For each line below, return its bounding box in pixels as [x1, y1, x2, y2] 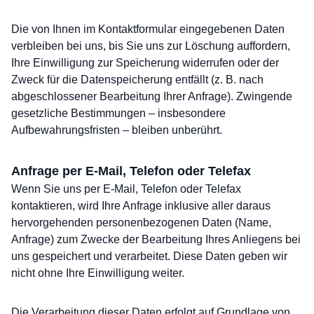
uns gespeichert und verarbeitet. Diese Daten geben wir [11, 250, 287, 262]
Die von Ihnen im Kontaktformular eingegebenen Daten [11, 23, 285, 35]
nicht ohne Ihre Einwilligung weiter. [11, 267, 184, 279]
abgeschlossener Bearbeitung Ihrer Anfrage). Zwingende [11, 90, 292, 102]
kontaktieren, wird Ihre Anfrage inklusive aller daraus [11, 200, 271, 212]
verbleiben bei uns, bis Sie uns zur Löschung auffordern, [11, 40, 290, 52]
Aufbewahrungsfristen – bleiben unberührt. [11, 124, 222, 136]
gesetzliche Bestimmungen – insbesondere [11, 107, 226, 119]
